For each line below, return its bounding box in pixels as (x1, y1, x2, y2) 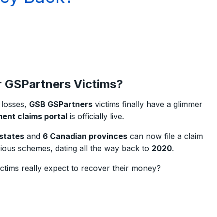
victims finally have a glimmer (93, 99, 202, 109)
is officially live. (67, 111, 124, 121)
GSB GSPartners (29, 99, 93, 109)
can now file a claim (127, 131, 203, 141)
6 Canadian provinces (43, 131, 127, 141)
